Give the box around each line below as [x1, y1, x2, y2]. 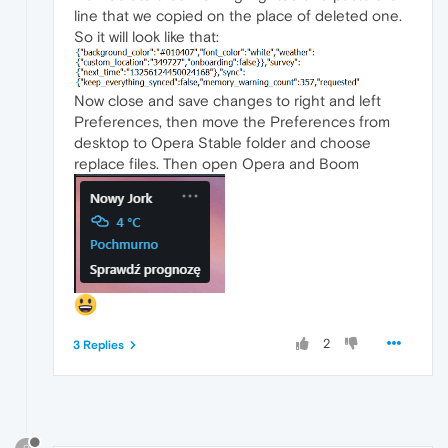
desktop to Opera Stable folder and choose [74, 133, 371, 151]
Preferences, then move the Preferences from [74, 112, 390, 130]
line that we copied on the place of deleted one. [74, 6, 402, 24]
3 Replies [73, 338, 124, 353]
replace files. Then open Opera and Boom [74, 154, 359, 172]
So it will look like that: [74, 27, 219, 45]
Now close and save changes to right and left [74, 91, 381, 109]
